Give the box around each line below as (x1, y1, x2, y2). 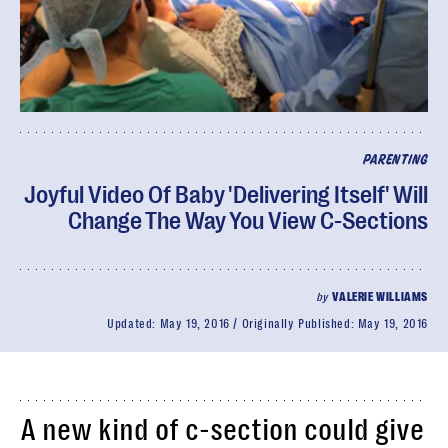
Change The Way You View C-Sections (68, 207, 428, 235)
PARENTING (362, 154, 428, 167)
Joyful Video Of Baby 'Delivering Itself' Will (24, 181, 428, 209)
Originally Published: (241, 317, 358, 331)
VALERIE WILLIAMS (332, 290, 428, 304)
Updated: (107, 317, 160, 331)
